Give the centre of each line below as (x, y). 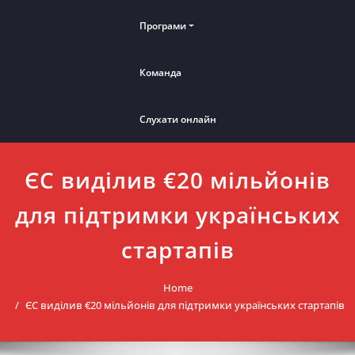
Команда (160, 73)
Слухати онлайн (177, 120)
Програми (162, 26)
